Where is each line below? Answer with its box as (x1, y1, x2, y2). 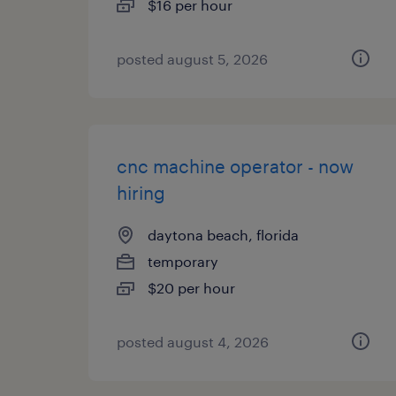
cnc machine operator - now (117, 156, 354, 177)
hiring (117, 182, 165, 203)
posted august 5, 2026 (117, 50, 268, 67)
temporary (148, 253, 218, 270)
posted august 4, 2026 (117, 333, 269, 350)
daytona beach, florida (148, 226, 299, 243)
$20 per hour (148, 279, 235, 296)
